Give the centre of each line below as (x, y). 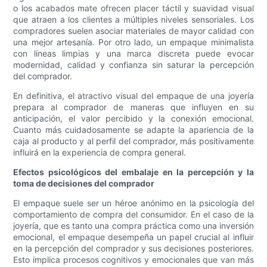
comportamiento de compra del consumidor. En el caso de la (133, 215)
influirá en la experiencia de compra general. (100, 153)
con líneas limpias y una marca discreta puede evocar (133, 54)
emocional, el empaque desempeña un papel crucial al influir (133, 237)
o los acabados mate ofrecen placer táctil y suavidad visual (133, 8)
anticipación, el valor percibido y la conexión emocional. (133, 119)
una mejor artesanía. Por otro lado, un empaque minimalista (133, 42)
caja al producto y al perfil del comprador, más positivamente (133, 141)
